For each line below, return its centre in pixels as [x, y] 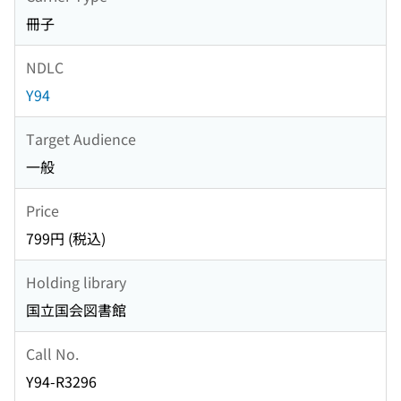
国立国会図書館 [76, 310]
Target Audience [81, 138]
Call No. [52, 353]
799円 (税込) [66, 239]
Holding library [76, 282]
